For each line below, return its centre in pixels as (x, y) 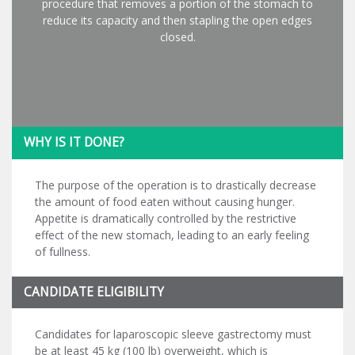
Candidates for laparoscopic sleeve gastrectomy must (173, 334)
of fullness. (63, 251)
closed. (177, 37)
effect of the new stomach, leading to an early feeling (172, 235)
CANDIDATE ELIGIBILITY (94, 292)
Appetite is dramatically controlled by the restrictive (166, 218)
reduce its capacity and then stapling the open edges (177, 20)
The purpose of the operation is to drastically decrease (176, 185)
